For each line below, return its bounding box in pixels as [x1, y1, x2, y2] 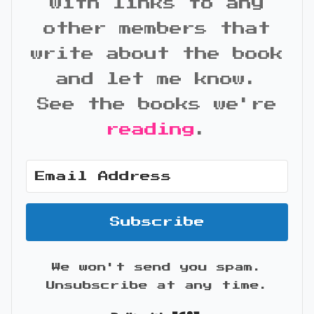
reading [107, 123, 195, 137]
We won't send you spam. [52, 263, 262, 273]
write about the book [31, 48, 283, 61]
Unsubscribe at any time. [46, 281, 268, 291]
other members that [43, 22, 271, 36]
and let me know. [56, 73, 258, 86]
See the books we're [37, 98, 277, 111]
